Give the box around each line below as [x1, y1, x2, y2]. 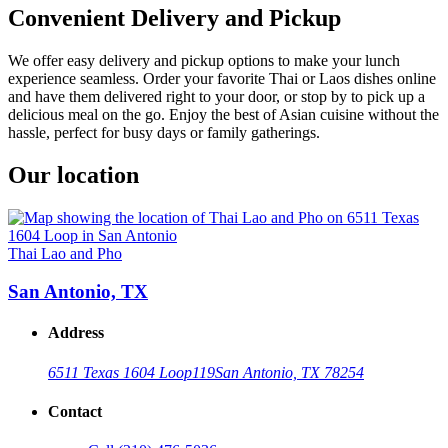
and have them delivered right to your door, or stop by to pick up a [8, 87, 425, 105]
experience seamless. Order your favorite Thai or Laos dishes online [8, 69, 436, 87]
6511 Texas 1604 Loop [48, 363, 192, 381]
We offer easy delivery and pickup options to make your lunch [8, 51, 400, 69]
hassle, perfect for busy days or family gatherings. [8, 123, 320, 141]
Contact [48, 403, 102, 421]
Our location [8, 161, 139, 188]
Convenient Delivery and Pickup [8, 4, 341, 31]
